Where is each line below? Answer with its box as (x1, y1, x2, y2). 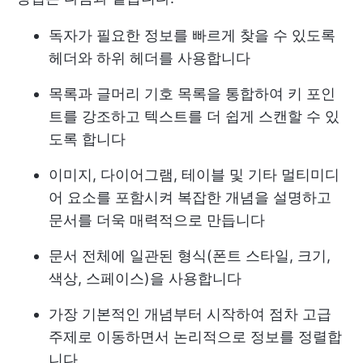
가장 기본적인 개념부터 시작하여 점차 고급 (49, 305, 331, 322)
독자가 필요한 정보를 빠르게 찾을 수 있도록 (49, 26, 335, 44)
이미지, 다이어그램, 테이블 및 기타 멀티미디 (49, 165, 340, 183)
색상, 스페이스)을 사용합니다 (49, 269, 241, 287)
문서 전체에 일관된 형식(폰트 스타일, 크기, (49, 246, 331, 264)
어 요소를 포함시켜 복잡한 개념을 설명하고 (49, 188, 331, 206)
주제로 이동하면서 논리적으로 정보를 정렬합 (49, 327, 342, 345)
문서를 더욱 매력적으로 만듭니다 (49, 211, 265, 228)
